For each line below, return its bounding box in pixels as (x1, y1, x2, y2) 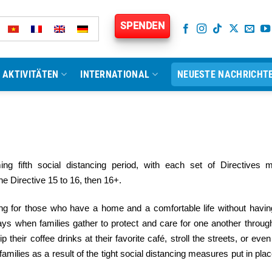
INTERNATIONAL (80, 68, 150, 80)
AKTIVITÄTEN (2, 68, 59, 80)
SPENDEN (120, 19, 165, 32)
